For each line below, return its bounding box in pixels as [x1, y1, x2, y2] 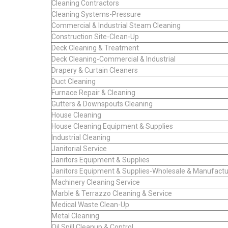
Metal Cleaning [51, 211, 99, 220]
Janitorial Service [51, 144, 107, 153]
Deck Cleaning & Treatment [51, 43, 139, 52]
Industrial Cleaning [51, 133, 110, 141]
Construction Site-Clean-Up [51, 32, 139, 41]
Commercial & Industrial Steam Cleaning [51, 21, 181, 30]
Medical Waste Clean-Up [51, 200, 129, 209]
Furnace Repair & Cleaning [51, 88, 135, 97]
